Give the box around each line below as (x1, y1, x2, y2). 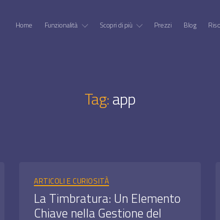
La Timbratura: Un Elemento (34, 189, 181, 208)
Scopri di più (99, 19, 133, 30)
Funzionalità (44, 19, 78, 30)
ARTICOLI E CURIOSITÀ (34, 175, 110, 187)
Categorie (109, 169, 143, 183)
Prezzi (154, 19, 172, 30)
